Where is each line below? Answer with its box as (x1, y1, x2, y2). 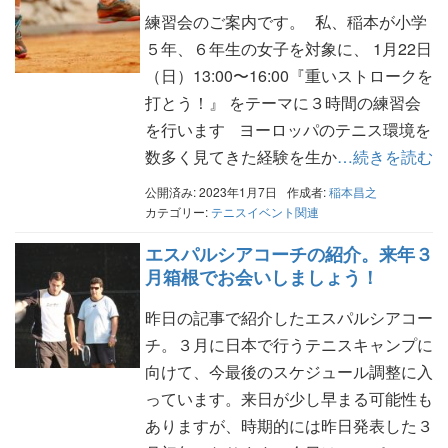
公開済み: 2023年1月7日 (144, 182, 277, 200)
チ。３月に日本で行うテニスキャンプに (144, 332, 433, 356)
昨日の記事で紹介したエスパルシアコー (144, 305, 433, 329)
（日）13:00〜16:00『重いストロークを (144, 64, 433, 88)
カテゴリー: (144, 202, 211, 220)
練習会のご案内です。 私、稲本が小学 (144, 10, 427, 34)
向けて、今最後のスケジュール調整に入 (144, 359, 433, 383)
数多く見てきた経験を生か (144, 145, 337, 169)
